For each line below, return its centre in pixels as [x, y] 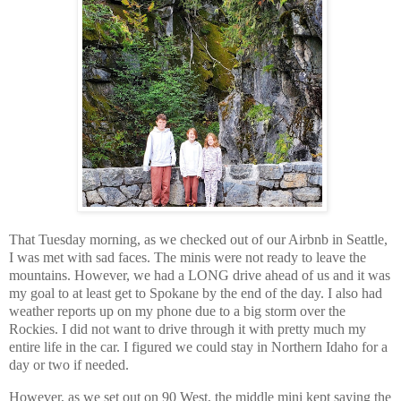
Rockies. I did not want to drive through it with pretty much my [188, 328]
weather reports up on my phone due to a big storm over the [177, 311]
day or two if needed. [69, 364]
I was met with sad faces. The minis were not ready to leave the [188, 257]
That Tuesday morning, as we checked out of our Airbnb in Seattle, [198, 239]
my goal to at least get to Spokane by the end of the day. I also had [196, 293]
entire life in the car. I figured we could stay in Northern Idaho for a [198, 346]
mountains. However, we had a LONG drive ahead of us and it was [200, 275]
